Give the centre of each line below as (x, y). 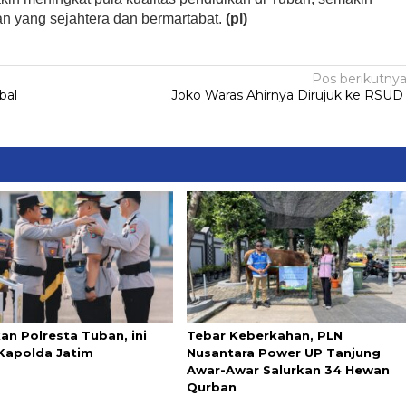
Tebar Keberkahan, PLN (264, 335)
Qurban (211, 387)
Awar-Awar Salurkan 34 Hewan (288, 369)
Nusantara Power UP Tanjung (283, 352)
